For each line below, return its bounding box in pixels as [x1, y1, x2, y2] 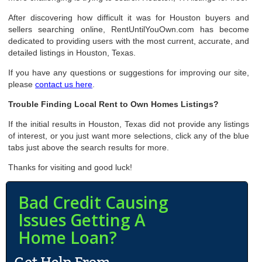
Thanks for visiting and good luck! [8, 163, 133, 172]
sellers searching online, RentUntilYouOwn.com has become [8, 25, 250, 34]
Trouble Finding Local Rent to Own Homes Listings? [8, 99, 219, 109]
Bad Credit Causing [18, 191, 168, 213]
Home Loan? [18, 226, 117, 249]
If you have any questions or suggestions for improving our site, [8, 68, 250, 77]
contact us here [35, 80, 93, 89]
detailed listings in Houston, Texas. [8, 48, 136, 57]
